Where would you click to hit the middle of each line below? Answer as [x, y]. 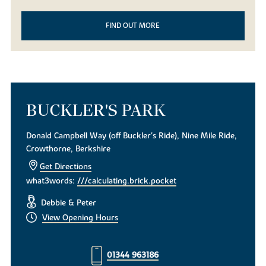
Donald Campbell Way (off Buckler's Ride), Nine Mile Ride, [132, 136]
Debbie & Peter [67, 203]
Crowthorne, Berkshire [69, 149]
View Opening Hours [80, 218]
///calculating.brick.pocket [127, 181]
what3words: [52, 181]
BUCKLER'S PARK [96, 110]
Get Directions [66, 167]
